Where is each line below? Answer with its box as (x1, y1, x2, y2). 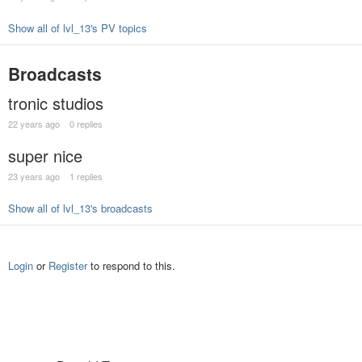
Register (48, 258, 87, 273)
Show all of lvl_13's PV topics (8, 20, 147, 36)
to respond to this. (87, 258, 175, 273)
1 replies (69, 170, 103, 183)
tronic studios (8, 91, 103, 116)
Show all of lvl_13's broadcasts (8, 200, 153, 217)
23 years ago (8, 170, 60, 183)
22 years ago (8, 117, 60, 131)
